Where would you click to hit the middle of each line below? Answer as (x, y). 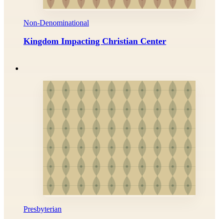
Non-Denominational (56, 22)
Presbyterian (43, 209)
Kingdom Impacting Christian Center (95, 41)
